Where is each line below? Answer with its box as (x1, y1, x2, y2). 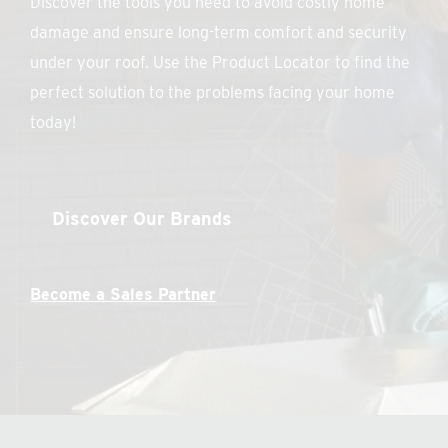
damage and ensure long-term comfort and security (30, 22, 408, 42)
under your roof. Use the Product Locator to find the (30, 52, 411, 72)
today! (30, 112, 77, 132)
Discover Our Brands (52, 207, 233, 229)
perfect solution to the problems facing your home (30, 82, 396, 102)
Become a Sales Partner (30, 284, 217, 304)
